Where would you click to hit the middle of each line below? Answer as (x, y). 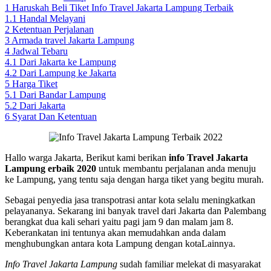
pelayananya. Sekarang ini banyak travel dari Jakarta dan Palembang (135, 211)
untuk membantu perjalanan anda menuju (176, 168)
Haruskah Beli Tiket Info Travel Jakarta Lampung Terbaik (123, 7)
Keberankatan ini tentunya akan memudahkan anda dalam (115, 232)
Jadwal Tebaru (40, 51)
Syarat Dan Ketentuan (54, 116)
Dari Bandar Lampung (63, 94)
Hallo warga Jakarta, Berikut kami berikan (87, 157)
